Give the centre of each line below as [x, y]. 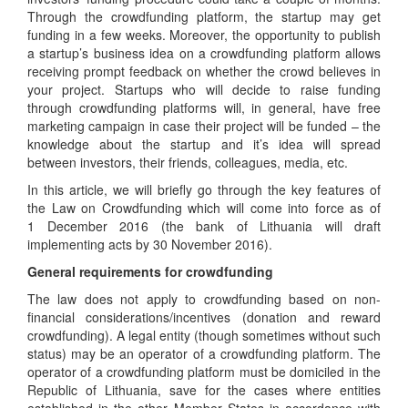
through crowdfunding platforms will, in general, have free [204, 107]
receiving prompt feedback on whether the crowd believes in [204, 71]
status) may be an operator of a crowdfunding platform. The [204, 353]
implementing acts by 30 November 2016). [150, 244]
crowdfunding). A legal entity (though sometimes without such [204, 335]
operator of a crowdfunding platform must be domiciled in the [204, 372]
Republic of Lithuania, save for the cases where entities [204, 390]
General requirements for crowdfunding [150, 271]
